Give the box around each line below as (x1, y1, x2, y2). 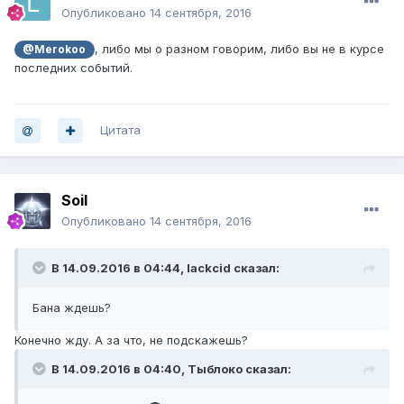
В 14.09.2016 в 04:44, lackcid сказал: (51, 261, 280, 276)
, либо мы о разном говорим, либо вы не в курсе (94, 41, 384, 57)
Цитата (100, 123, 141, 138)
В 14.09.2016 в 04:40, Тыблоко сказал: (51, 362, 291, 377)
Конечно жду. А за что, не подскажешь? (14, 333, 252, 348)
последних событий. (14, 60, 133, 76)
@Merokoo (23, 43, 87, 57)
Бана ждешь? (32, 300, 111, 316)
